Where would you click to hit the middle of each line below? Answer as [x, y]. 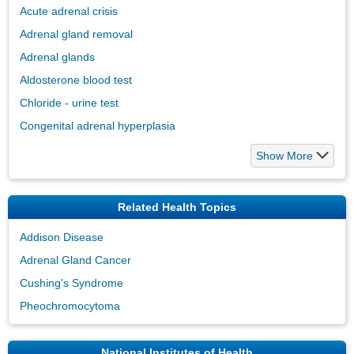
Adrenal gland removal [76, 34]
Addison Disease [62, 237]
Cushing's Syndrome [72, 282]
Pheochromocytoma [70, 305]
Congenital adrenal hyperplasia [98, 125]
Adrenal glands [57, 56]
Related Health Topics [177, 207]
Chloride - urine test [69, 102]
